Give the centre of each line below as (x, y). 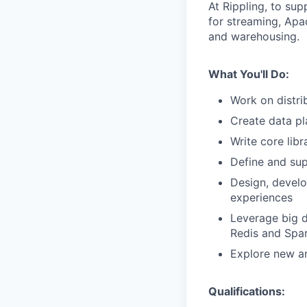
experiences (261, 197)
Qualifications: (247, 291)
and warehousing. (254, 36)
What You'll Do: (249, 74)
